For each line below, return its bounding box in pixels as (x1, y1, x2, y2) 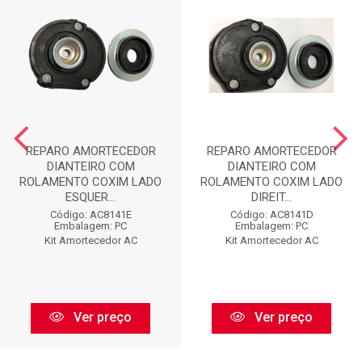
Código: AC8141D (229, 208, 314, 221)
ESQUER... (65, 189, 116, 204)
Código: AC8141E (49, 208, 132, 221)
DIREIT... (251, 189, 292, 204)
